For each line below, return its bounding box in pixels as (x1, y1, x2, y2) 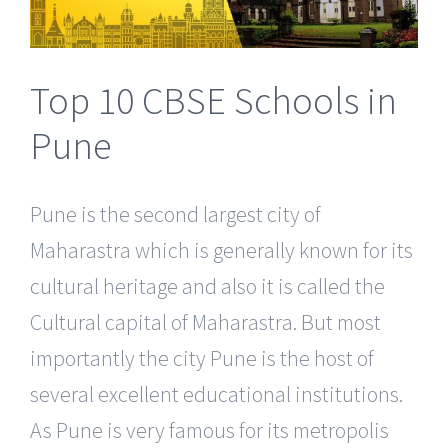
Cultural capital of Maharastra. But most (30, 308, 381, 336)
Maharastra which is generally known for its (30, 236, 413, 264)
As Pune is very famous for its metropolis (30, 416, 389, 444)
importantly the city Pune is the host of (30, 344, 374, 372)
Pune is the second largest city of (30, 200, 321, 228)
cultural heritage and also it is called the (30, 272, 385, 300)
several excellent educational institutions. (30, 380, 403, 408)
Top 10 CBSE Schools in (30, 76, 397, 124)
